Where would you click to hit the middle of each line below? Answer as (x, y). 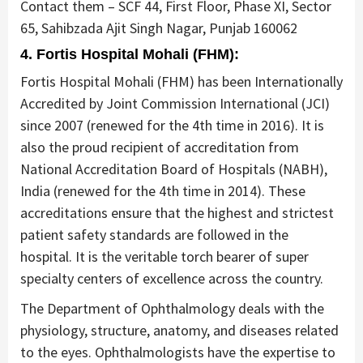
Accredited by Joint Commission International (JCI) (175, 103)
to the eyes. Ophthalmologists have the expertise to (178, 352)
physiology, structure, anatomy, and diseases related (179, 330)
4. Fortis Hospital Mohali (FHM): (130, 54)
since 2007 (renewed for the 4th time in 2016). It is (172, 125)
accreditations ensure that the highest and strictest (177, 212)
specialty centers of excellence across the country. (172, 278)
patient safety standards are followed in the (154, 234)
